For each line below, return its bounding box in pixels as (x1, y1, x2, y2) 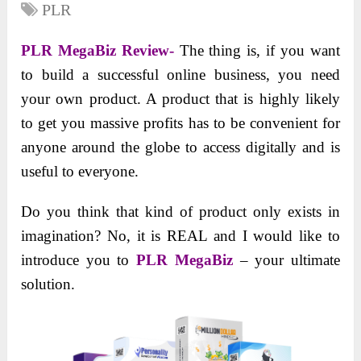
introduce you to (21, 251, 137, 269)
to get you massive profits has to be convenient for (21, 114, 340, 132)
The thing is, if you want (179, 42, 340, 60)
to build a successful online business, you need (21, 66, 340, 84)
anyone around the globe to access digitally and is (21, 139, 340, 156)
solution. (21, 276, 76, 293)
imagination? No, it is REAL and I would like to (21, 227, 340, 245)
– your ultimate (232, 251, 340, 269)
